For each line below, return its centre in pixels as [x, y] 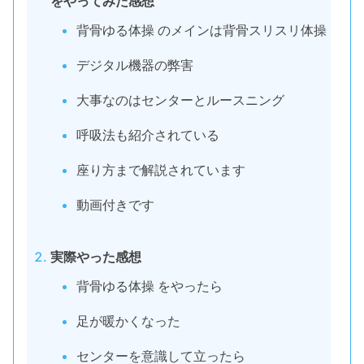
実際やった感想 [95, 257]
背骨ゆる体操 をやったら [149, 286]
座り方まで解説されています [160, 170]
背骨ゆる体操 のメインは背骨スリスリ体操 [201, 30]
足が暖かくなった [128, 321]
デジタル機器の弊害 [134, 65]
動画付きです [115, 205]
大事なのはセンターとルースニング [180, 100]
